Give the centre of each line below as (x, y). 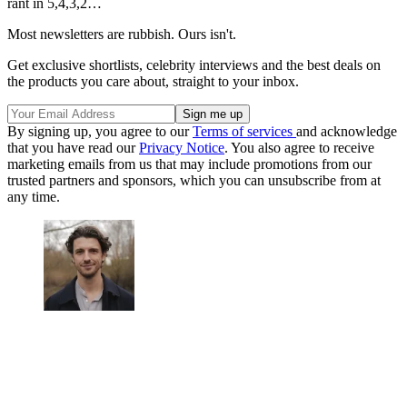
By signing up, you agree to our (100, 131)
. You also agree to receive (299, 147)
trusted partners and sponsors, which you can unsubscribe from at (194, 180)
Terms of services (244, 131)
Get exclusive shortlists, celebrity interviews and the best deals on (194, 65)
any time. (34, 196)
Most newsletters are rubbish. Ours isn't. (122, 34)
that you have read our (73, 147)
